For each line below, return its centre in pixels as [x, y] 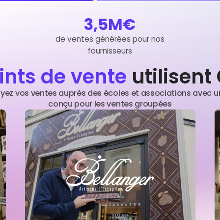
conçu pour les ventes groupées [110, 104]
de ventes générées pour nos [110, 39]
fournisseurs [110, 51]
